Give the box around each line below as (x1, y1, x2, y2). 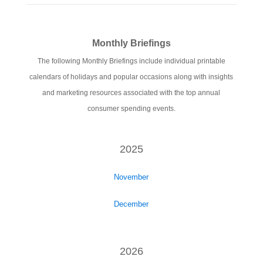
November (114, 173, 149, 182)
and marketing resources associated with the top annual (42, 89, 221, 97)
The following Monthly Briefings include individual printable (37, 57, 225, 66)
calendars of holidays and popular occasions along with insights (29, 73, 234, 82)
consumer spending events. (87, 104, 176, 113)
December (114, 200, 149, 209)
